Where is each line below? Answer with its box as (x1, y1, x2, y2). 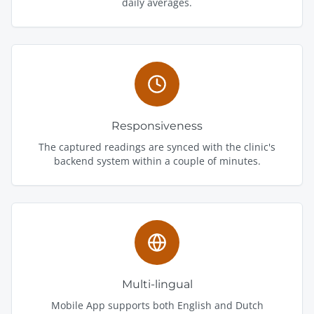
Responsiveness (111, 118, 203, 132)
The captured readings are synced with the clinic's (39, 139, 275, 153)
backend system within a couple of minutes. (53, 153, 261, 168)
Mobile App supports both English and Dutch (50, 298, 264, 312)
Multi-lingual (121, 277, 193, 291)
